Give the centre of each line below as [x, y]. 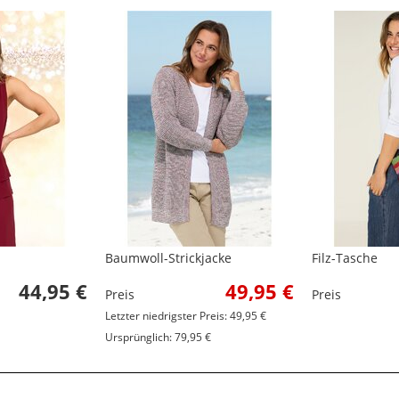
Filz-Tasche [345, 258]
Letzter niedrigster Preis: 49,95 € [186, 316]
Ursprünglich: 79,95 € [158, 338]
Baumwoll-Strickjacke [168, 258]
